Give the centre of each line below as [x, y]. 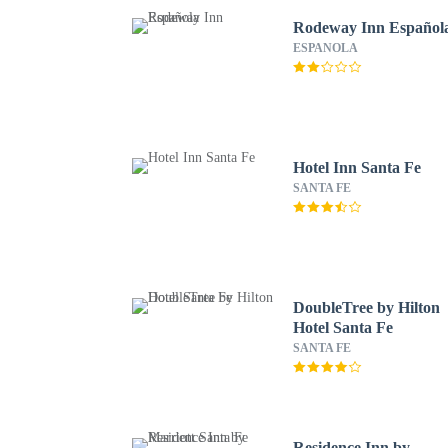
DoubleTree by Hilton [367, 307]
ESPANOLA [326, 48]
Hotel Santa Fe [343, 327]
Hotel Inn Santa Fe [357, 167]
